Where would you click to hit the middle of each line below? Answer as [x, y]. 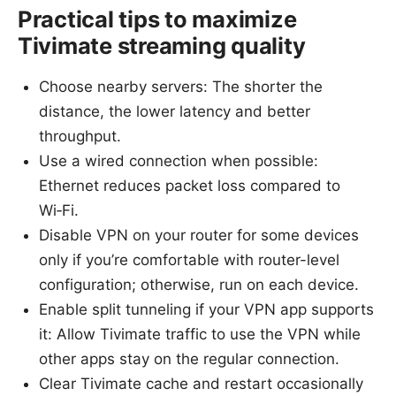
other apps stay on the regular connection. [189, 358]
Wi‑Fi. [59, 210]
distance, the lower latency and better [175, 111]
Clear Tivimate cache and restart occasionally [201, 383]
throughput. [80, 136]
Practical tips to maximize [157, 19]
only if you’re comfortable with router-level [189, 259]
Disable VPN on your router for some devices [199, 235]
